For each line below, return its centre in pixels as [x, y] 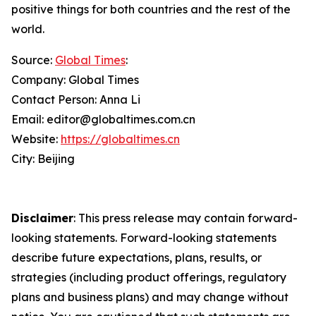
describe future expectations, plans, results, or [136, 257]
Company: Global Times [75, 80]
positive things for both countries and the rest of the [151, 9]
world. [28, 29]
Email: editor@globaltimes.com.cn [103, 119]
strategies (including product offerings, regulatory [149, 277]
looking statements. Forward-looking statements [144, 238]
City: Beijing [43, 159]
